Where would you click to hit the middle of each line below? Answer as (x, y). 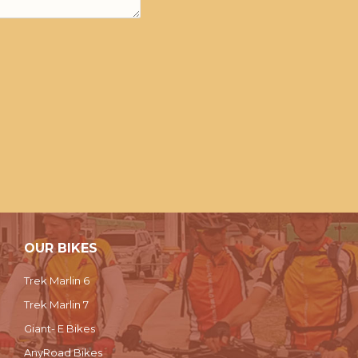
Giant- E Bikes (59, 328)
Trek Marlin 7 (56, 304)
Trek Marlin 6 (56, 280)
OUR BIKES (60, 248)
